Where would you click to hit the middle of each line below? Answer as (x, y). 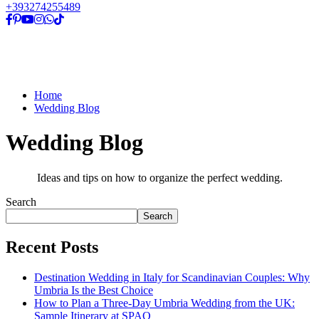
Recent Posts (52, 247)
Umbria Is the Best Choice (94, 290)
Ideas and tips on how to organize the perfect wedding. (159, 177)
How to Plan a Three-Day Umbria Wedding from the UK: (164, 303)
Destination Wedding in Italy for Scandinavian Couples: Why (172, 277)
